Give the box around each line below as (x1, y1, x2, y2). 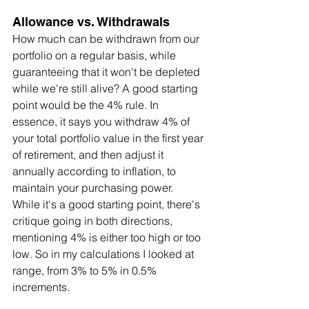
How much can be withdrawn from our (12, 31, 202, 46)
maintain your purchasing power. (12, 180, 176, 195)
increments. (12, 279, 70, 294)
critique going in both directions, (12, 213, 175, 228)
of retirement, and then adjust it (12, 147, 166, 161)
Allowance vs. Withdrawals (12, 14, 170, 29)
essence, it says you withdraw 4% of (12, 114, 192, 128)
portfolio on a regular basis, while (12, 48, 179, 62)
